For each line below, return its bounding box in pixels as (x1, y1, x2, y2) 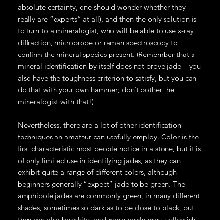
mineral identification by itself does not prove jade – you (17, 61, 201, 71)
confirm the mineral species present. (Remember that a (17, 49, 195, 59)
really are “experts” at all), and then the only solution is (17, 14, 196, 24)
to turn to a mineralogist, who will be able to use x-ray (17, 26, 193, 35)
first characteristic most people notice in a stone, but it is (17, 143, 201, 153)
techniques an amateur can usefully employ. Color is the (17, 132, 199, 141)
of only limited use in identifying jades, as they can (17, 155, 181, 165)
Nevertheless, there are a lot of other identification (17, 120, 181, 130)
